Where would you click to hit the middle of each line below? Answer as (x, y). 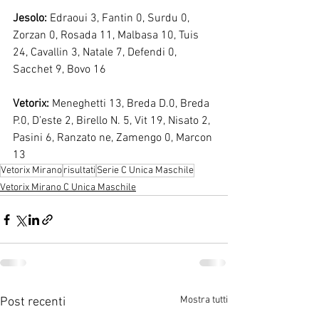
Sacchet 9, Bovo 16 (59, 70)
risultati (79, 171)
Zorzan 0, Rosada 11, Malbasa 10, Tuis (107, 36)
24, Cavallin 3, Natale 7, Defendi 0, (96, 53)
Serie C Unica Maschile (145, 171)
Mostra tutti (204, 300)
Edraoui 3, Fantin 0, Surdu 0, (120, 19)
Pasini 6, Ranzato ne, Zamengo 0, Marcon (114, 138)
